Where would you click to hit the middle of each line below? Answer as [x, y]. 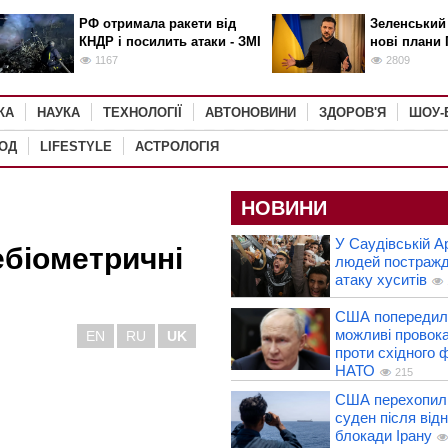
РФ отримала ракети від [157, 23]
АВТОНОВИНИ [250, 112]
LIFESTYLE [76, 146]
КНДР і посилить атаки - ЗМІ [169, 41]
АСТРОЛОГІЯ [177, 146]
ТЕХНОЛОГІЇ [142, 112]
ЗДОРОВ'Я [352, 112]
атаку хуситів [380, 279]
